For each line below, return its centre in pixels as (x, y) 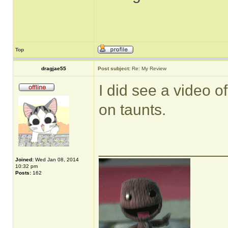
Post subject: (114, 68)
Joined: (24, 160)
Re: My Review (149, 68)
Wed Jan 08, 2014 (56, 160)
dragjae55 (53, 68)
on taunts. (132, 110)
